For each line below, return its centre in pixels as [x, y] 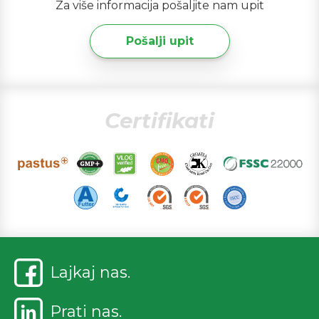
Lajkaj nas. [90, 272]
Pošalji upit [159, 41]
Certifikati [159, 121]
